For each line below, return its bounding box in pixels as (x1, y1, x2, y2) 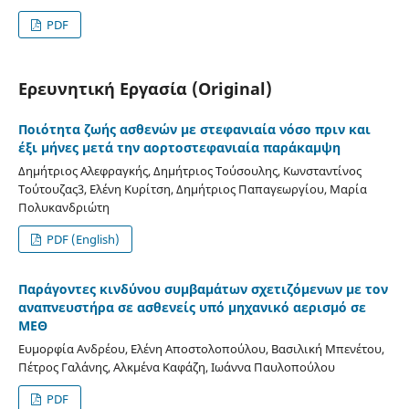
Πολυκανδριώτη (17, 198, 110, 215)
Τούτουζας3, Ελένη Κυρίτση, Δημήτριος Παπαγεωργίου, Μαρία (17, 180, 367, 197)
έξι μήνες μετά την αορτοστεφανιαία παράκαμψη (17, 138, 341, 156)
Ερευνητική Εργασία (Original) (17, 77, 272, 100)
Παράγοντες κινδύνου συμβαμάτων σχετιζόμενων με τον (17, 279, 388, 298)
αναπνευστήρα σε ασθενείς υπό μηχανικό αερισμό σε (17, 298, 366, 316)
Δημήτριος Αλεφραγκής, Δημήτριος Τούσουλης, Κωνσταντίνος (17, 162, 362, 179)
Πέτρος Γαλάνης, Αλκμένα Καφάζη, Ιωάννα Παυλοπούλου (17, 358, 335, 375)
